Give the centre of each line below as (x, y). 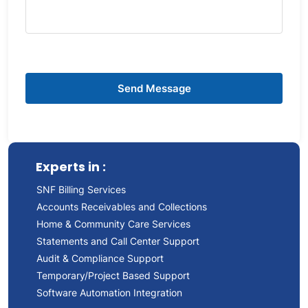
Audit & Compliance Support (100, 258)
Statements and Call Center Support (118, 241)
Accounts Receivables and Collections (124, 207)
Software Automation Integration (109, 293)
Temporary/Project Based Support (113, 275)
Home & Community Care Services (113, 224)
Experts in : (71, 167)
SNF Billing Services (81, 189)
